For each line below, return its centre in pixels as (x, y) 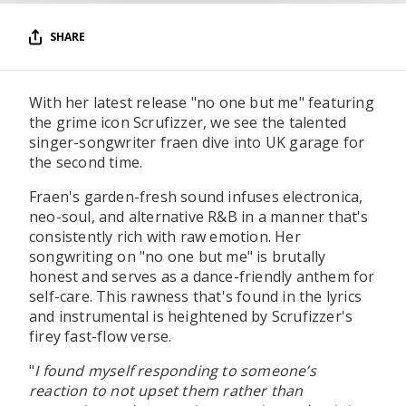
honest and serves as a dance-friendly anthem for (202, 276)
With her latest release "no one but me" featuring (202, 102)
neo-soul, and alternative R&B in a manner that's (199, 217)
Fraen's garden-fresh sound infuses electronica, (196, 197)
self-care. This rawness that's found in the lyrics (196, 296)
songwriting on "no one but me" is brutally (178, 256)
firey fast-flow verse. (101, 336)
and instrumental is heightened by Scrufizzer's (191, 316)
